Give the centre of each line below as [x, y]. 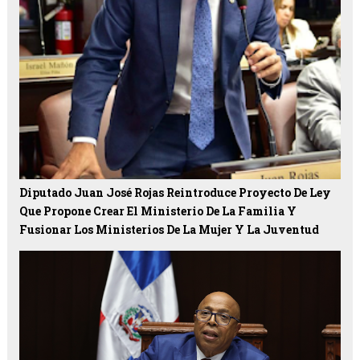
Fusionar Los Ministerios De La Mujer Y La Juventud [169, 230]
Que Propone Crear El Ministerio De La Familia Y [157, 211]
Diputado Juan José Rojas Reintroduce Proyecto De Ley [175, 193]
